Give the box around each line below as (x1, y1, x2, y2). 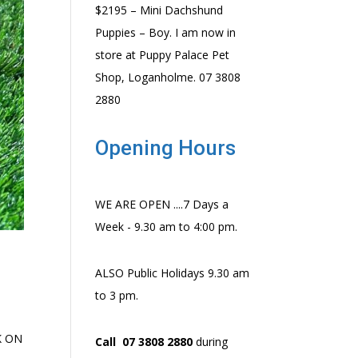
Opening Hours (95, 136, 237, 160)
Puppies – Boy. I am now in (95, 25, 237, 40)
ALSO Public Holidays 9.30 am (95, 265, 250, 280)
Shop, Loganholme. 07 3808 (95, 70, 241, 85)
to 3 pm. (95, 288, 139, 303)
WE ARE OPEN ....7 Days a (95, 197, 229, 212)
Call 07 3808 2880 (95, 334, 193, 349)
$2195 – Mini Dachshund (95, 2, 224, 18)
